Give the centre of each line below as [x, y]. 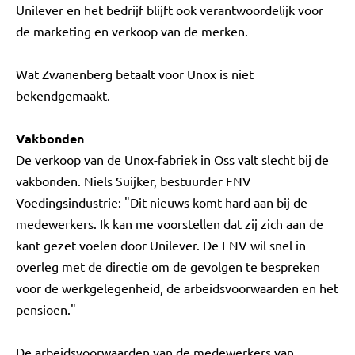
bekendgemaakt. [63, 95]
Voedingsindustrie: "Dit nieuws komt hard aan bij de [162, 202]
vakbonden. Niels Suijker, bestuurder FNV [134, 181]
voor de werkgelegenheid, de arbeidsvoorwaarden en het [177, 288]
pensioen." [46, 309]
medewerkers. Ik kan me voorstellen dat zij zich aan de [170, 223]
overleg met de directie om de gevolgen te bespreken [168, 266]
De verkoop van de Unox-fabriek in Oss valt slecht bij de [172, 159]
